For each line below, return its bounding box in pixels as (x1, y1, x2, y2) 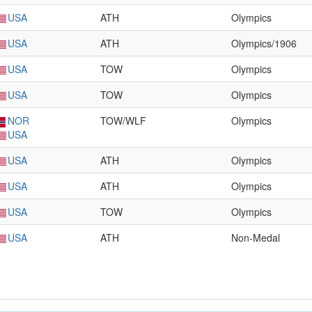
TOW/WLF (100, 114, 146, 127)
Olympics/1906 (231, 36, 297, 50)
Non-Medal (231, 231, 280, 244)
